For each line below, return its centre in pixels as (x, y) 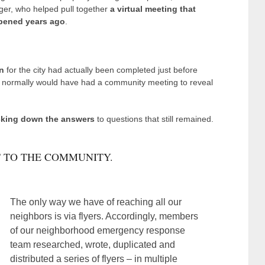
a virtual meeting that (153, 9)
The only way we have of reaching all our (96, 202)
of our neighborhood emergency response (98, 230)
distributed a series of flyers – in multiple (94, 258)
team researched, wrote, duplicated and (93, 244)
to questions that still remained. (154, 119)
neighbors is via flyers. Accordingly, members (104, 216)
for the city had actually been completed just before (101, 70)
